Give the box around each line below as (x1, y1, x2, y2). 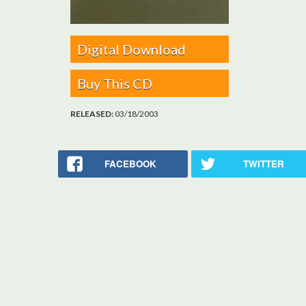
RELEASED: (70, 108, 115, 119)
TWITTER (242, 157, 284, 171)
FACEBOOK (104, 157, 156, 171)
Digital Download (76, 40, 186, 57)
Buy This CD (76, 74, 152, 92)
